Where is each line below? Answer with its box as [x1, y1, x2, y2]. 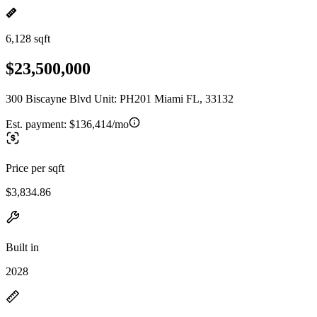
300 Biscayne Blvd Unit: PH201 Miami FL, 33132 [6, 92, 234, 105]
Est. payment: [6, 117, 69, 130]
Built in [6, 241, 39, 253]
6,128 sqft [6, 33, 50, 45]
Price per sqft [6, 161, 64, 174]
